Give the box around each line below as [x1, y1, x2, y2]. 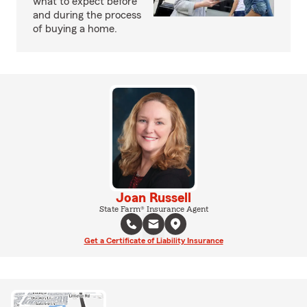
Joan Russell [116, 191, 191, 205]
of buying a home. [33, 23, 117, 34]
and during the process [33, 10, 141, 21]
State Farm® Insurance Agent [99, 204, 208, 213]
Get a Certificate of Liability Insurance [84, 236, 223, 245]
